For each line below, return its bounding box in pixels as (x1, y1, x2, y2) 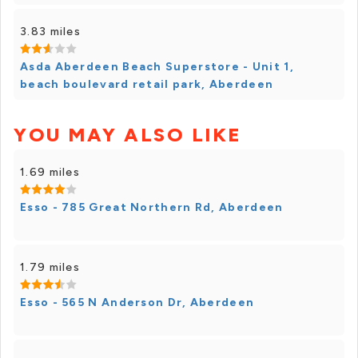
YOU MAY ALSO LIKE (14, 123, 242, 146)
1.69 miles (20, 165, 80, 179)
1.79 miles (20, 261, 80, 274)
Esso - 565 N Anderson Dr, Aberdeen (20, 296, 255, 309)
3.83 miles (20, 25, 81, 38)
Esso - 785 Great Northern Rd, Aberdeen (20, 201, 284, 214)
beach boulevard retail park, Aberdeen (20, 78, 274, 91)
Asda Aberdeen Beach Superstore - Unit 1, (20, 60, 294, 74)
